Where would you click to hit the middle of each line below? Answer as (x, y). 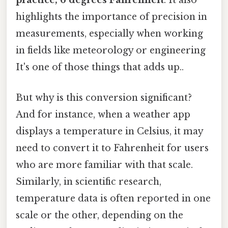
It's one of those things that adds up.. (100, 67)
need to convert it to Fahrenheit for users (112, 148)
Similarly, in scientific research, (89, 181)
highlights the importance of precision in (111, 17)
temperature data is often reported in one (113, 198)
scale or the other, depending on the (99, 215)
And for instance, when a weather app (103, 114)
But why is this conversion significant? (104, 97)
